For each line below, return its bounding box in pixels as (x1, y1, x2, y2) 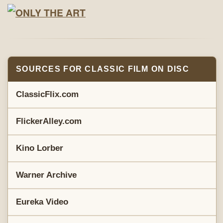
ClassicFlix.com (16, 89, 79, 99)
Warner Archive (16, 170, 77, 180)
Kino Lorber (16, 143, 63, 153)
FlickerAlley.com (16, 116, 82, 126)
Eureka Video (16, 197, 68, 207)
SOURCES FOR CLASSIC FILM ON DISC (16, 64, 189, 73)
